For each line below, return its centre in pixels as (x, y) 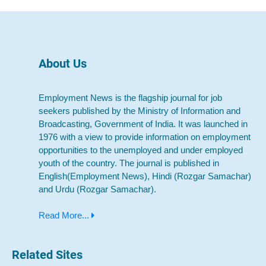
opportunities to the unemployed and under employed (141, 150)
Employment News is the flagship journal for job (130, 98)
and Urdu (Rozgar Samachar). (97, 189)
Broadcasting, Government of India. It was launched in (143, 124)
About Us (63, 63)
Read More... (65, 215)
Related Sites (47, 254)
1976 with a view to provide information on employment (145, 137)
